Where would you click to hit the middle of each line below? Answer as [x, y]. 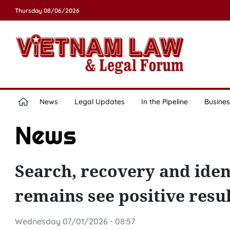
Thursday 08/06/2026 [47, 11]
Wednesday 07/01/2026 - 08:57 [75, 221]
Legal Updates [99, 102]
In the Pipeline [164, 102]
